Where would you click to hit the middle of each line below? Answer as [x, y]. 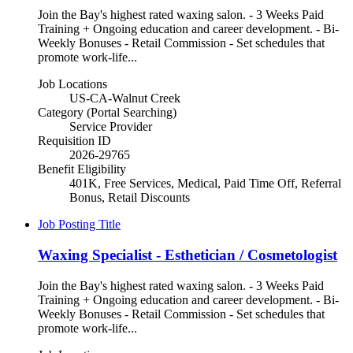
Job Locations [72, 84]
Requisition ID [74, 141]
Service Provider [111, 127]
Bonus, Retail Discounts [130, 198]
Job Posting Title [79, 225]
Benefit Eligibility [82, 169]
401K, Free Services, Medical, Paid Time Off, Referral [205, 184]
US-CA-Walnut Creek [125, 98]
